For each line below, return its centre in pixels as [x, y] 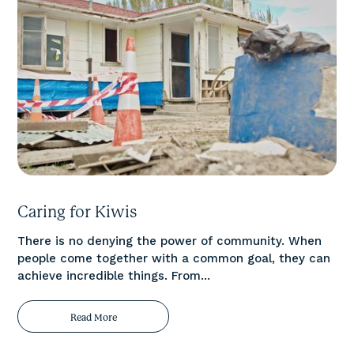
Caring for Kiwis [78, 211]
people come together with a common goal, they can [174, 258]
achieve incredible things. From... [114, 275]
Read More [93, 317]
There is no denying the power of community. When [170, 241]
